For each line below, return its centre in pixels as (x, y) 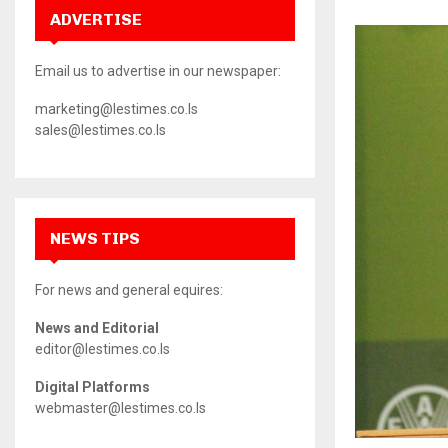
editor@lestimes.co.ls (102, 349)
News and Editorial (97, 328)
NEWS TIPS (95, 238)
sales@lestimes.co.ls (100, 130)
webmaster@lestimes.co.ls (120, 408)
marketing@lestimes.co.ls (116, 109)
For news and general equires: (129, 290)
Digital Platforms (92, 387)
